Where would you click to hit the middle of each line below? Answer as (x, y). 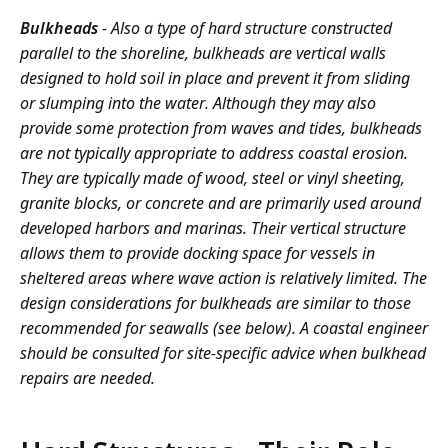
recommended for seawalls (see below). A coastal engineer (224, 328)
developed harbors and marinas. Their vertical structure (213, 228)
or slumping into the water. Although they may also (198, 103)
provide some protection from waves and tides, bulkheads (221, 128)
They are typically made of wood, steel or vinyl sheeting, (212, 178)
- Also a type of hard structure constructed (247, 28)
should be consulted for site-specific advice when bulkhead (223, 353)
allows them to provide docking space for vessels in (197, 253)
